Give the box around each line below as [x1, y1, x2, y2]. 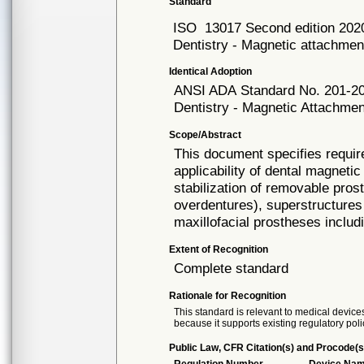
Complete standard [174, 260, 289, 276]
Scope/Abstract [169, 129, 242, 141]
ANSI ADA [174, 82, 237, 98]
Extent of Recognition [169, 244, 269, 255]
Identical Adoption [169, 66, 253, 77]
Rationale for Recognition [169, 290, 287, 301]
